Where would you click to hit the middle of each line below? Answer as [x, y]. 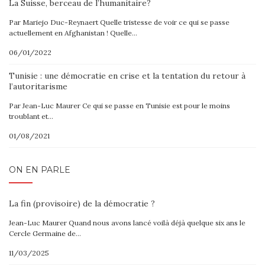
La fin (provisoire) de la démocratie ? [82, 203]
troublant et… [31, 116]
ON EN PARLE [40, 170]
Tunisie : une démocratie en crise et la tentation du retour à [127, 76]
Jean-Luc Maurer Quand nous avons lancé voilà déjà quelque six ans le [127, 223]
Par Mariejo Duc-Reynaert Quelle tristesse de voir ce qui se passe [119, 22]
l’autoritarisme [38, 86]
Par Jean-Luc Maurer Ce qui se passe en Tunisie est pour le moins [119, 106]
